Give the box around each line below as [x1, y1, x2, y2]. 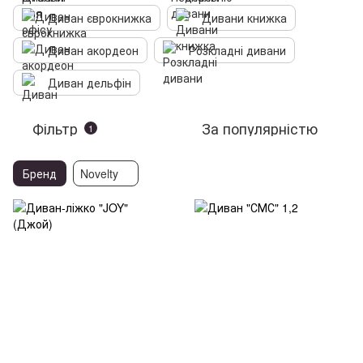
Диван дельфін [48, 75, 131, 91]
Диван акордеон [48, 42, 139, 58]
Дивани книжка [202, 10, 287, 26]
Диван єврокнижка [48, 10, 152, 26]
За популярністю [202, 117, 318, 139]
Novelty [80, 165, 118, 181]
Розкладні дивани [189, 42, 286, 58]
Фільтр [32, 117, 78, 139]
